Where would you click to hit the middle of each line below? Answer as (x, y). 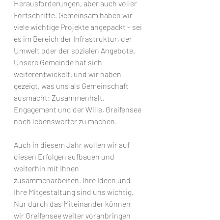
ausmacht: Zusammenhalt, (60, 97)
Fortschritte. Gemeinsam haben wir (74, 15)
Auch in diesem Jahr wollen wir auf (72, 145)
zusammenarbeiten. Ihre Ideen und (73, 180)
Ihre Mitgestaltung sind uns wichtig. (74, 192)
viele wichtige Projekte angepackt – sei (79, 27)
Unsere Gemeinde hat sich (59, 62)
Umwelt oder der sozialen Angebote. (75, 50)
